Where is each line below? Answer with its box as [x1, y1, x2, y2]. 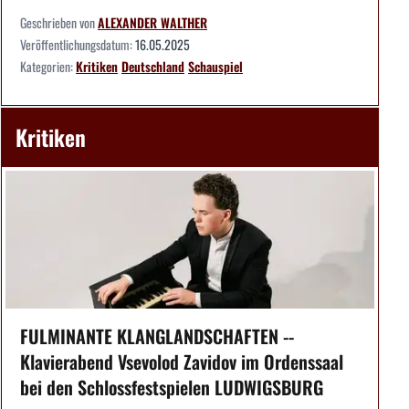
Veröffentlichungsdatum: [20, 34, 135, 54]
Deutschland [121, 56, 184, 76]
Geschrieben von [20, 12, 98, 32]
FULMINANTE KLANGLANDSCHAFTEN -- [20, 322, 294, 351]
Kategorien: [20, 56, 76, 76]
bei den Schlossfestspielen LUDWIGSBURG [20, 373, 323, 402]
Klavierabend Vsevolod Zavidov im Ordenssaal [20, 348, 343, 376]
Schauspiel [188, 56, 243, 76]
